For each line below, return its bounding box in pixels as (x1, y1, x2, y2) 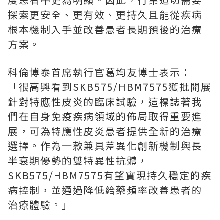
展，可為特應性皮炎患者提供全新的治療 (8, 124, 202, 138)
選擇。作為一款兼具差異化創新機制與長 (8, 138, 202, 153)
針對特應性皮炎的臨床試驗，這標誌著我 (8, 94, 202, 109)
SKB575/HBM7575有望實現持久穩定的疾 (8, 168, 212, 182)
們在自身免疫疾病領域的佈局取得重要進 (8, 109, 202, 123)
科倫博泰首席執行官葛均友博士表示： (8, 65, 192, 79)
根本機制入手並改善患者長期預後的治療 (8, 22, 202, 36)
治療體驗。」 (8, 197, 73, 212)
